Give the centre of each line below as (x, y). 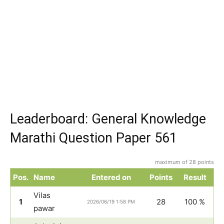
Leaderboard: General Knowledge (108, 119)
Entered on (111, 177)
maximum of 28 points (184, 162)
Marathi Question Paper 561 (93, 138)
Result (195, 177)
